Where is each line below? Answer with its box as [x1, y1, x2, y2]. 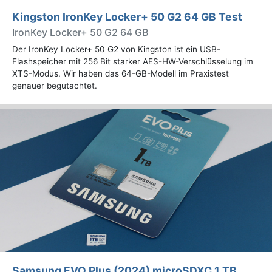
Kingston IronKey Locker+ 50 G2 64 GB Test [12, 10, 242, 24]
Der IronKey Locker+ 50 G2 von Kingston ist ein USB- [12, 44, 220, 55]
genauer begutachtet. [12, 81, 97, 91]
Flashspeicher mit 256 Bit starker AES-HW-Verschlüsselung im [12, 56, 253, 67]
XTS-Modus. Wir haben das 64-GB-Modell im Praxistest [12, 69, 229, 79]
